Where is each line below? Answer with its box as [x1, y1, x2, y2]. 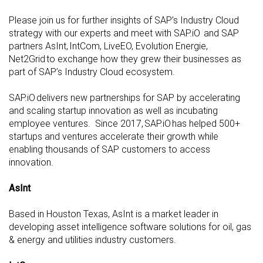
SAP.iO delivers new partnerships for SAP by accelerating [9, 92, 240, 104]
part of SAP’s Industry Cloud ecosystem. [9, 66, 176, 78]
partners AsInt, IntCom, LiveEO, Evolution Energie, [9, 41, 208, 52]
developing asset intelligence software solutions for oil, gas [9, 221, 251, 233]
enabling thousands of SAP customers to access [9, 144, 210, 156]
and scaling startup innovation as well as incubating [9, 105, 218, 117]
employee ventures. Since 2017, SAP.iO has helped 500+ [9, 118, 240, 130]
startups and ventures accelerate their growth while [9, 131, 218, 143]
